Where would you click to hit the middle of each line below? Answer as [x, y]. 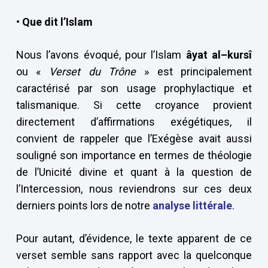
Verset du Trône [93, 71]
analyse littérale [192, 205]
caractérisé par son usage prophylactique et [134, 88]
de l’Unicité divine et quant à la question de [134, 172]
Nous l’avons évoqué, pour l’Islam [101, 55]
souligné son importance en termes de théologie [134, 155]
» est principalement [194, 71]
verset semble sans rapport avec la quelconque [134, 255]
